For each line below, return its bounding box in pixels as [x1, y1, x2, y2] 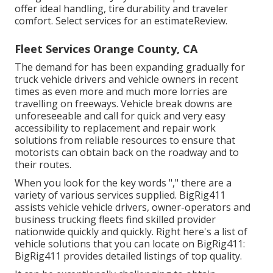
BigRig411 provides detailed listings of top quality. [15, 249, 242, 263]
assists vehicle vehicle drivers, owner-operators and [15, 200, 250, 214]
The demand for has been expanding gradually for [15, 60, 245, 74]
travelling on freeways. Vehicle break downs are [15, 97, 232, 111]
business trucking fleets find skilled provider [15, 213, 216, 227]
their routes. [15, 158, 71, 172]
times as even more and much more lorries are [15, 85, 227, 99]
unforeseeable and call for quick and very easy [15, 109, 225, 123]
